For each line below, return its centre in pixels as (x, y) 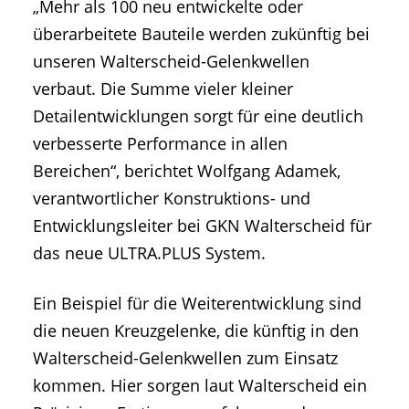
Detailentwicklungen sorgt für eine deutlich (198, 116)
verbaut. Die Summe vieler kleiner (163, 89)
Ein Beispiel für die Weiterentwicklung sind (197, 304)
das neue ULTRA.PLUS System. (149, 253)
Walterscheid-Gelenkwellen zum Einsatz (185, 358)
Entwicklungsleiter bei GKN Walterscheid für (202, 226)
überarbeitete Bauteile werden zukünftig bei (201, 34)
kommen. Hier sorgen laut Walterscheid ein (200, 386)
